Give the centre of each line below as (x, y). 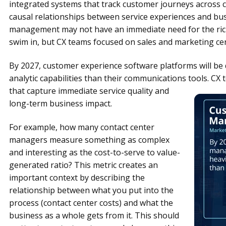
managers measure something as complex (89, 140)
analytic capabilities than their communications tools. (110, 78)
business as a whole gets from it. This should (94, 216)
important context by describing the (77, 178)
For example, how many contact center (81, 127)
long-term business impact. (60, 104)
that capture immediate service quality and (89, 91)
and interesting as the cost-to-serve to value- (94, 153)
